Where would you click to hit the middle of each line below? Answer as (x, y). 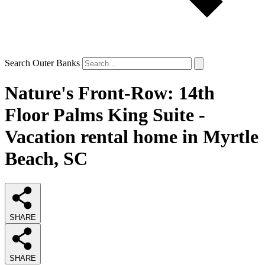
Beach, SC (46, 159)
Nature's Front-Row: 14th (110, 93)
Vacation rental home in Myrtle (132, 137)
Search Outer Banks (42, 63)
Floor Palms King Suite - (105, 115)
